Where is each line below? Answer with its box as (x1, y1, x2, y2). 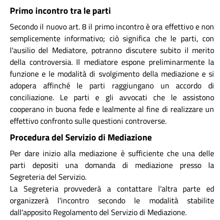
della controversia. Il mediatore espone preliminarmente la (10, 56, 214, 68)
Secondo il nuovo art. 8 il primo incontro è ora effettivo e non (10, 21, 214, 32)
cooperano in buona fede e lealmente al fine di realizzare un (10, 103, 214, 115)
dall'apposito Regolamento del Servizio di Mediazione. (10, 206, 189, 218)
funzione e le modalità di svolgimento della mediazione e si (10, 68, 214, 80)
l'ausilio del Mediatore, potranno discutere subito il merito (10, 44, 214, 56)
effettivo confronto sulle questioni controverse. (10, 115, 166, 127)
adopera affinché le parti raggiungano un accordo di (10, 80, 214, 91)
